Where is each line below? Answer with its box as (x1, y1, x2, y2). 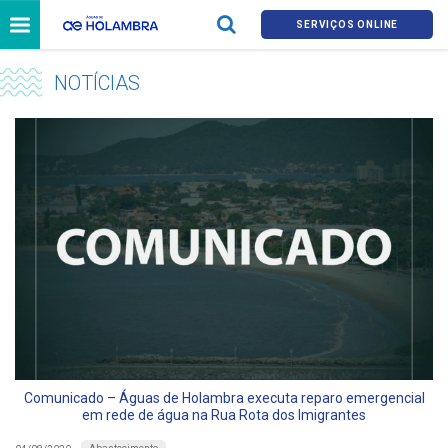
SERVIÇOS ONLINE (296, 19, 399, 31)
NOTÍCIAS (53, 71, 140, 96)
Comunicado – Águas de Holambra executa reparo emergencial (23, 390, 425, 407)
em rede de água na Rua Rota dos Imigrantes (82, 407, 366, 424)
